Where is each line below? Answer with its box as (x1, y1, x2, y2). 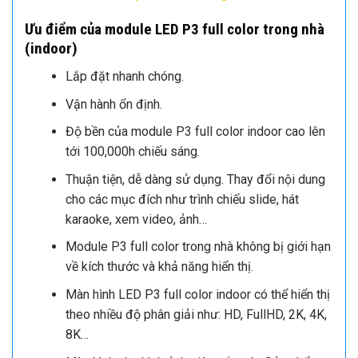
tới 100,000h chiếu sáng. (65, 144, 200, 160)
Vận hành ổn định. (65, 96, 162, 112)
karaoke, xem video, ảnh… (65, 211, 207, 227)
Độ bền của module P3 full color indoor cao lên (65, 124, 325, 140)
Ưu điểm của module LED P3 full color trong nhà (25, 20, 324, 39)
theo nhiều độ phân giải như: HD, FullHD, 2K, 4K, (65, 306, 327, 322)
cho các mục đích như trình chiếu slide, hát (65, 191, 299, 207)
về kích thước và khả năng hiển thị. (65, 259, 253, 275)
